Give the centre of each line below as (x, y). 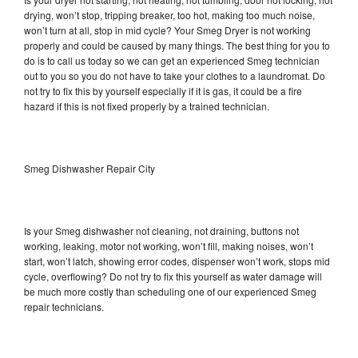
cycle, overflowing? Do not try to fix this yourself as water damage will (173, 276)
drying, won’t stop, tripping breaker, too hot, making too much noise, (169, 14)
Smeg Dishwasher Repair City (89, 168)
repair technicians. (65, 306)
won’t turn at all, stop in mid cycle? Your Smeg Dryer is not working (167, 30)
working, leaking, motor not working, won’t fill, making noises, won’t (169, 245)
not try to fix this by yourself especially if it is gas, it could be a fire (163, 90)
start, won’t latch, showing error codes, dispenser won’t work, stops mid (177, 261)
